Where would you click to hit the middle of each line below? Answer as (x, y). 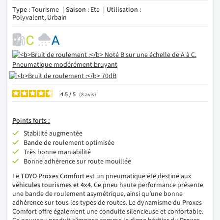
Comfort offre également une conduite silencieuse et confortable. (108, 212)
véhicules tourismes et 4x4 (52, 185)
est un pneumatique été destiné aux (138, 176)
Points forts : (31, 121)
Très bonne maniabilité (57, 152)
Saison (76, 10)
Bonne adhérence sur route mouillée (77, 162)
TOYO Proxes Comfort (53, 176)
